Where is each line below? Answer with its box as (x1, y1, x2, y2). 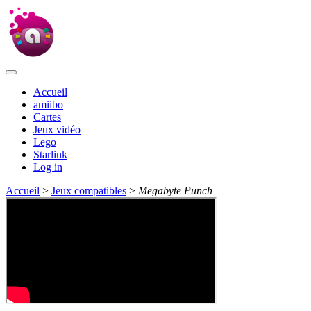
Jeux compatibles (51, 185, 126, 196)
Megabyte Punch (138, 185, 212, 196)
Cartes (33, 111, 61, 123)
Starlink (33, 149, 67, 160)
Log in (33, 161, 62, 173)
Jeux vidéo (33, 124, 81, 135)
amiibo (33, 99, 63, 110)
